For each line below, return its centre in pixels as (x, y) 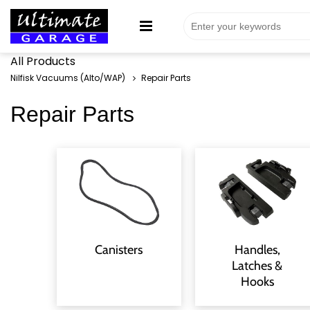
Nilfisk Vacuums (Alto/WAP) (68, 78)
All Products (43, 61)
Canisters (119, 249)
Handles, (257, 249)
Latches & (257, 265)
